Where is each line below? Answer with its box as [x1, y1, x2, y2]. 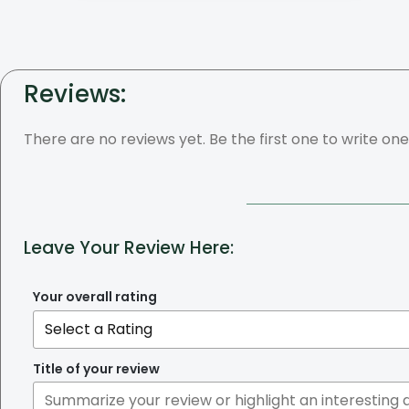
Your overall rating [33, 288, 157, 307]
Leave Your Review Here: [24, 236, 234, 261]
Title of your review [33, 359, 160, 378]
